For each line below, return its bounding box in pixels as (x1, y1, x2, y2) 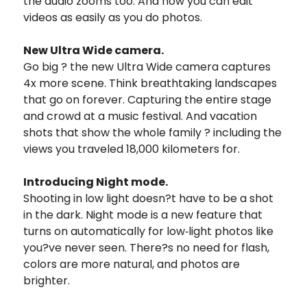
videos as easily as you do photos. (23, 9, 202, 25)
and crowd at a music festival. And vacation (23, 108, 257, 124)
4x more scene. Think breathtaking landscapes (23, 75, 277, 91)
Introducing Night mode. (23, 173, 168, 190)
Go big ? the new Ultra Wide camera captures (23, 58, 271, 75)
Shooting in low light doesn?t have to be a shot (23, 190, 273, 206)
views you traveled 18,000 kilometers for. (23, 140, 240, 157)
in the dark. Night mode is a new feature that (23, 206, 262, 223)
